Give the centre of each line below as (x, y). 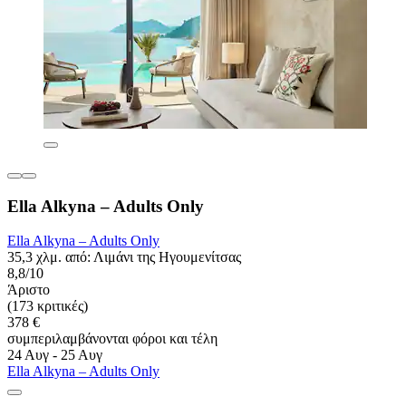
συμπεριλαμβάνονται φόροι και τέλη (112, 339)
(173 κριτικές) (48, 306)
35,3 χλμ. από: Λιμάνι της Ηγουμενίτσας (124, 257)
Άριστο (29, 290)
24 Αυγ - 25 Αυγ (55, 355)
